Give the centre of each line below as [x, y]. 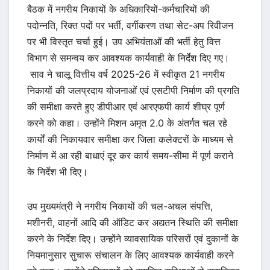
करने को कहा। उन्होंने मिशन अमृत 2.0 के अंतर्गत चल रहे [127, 123]
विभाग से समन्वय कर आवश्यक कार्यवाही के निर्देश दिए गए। [128, 58]
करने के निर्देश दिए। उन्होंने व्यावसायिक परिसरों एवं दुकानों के [133, 239]
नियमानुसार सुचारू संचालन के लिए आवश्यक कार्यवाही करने [130, 255]
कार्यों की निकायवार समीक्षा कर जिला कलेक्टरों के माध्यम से [130, 140]
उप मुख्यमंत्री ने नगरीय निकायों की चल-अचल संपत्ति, [120, 206]
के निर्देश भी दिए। [58, 172]
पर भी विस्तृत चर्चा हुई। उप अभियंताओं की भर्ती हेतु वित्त [124, 42]
